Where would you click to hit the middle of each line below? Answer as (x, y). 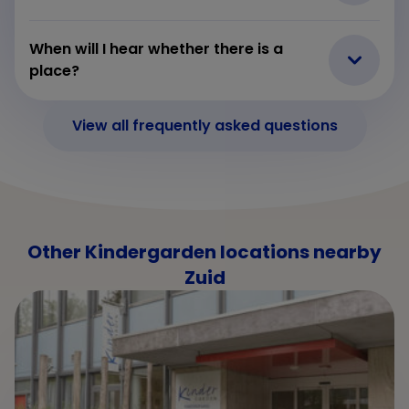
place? (54, 70)
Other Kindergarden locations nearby (204, 252)
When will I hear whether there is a (156, 48)
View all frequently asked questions (204, 125)
